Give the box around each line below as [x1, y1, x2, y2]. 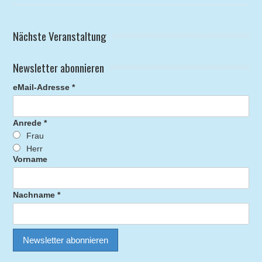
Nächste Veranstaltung [13, 27, 107, 44]
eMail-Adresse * [13, 82, 75, 92]
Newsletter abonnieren [13, 59, 105, 76]
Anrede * [13, 118, 47, 128]
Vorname [13, 154, 48, 164]
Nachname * [13, 190, 61, 200]
